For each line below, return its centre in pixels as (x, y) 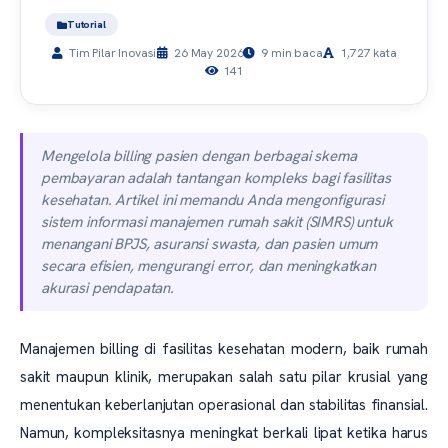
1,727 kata (367, 53)
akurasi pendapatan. (107, 288)
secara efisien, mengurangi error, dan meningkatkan (208, 266)
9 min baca (290, 53)
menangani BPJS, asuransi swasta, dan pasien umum (209, 244)
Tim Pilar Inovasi (111, 53)
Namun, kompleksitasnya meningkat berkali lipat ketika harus (224, 433)
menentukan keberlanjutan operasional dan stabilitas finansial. (224, 405)
